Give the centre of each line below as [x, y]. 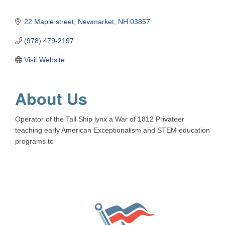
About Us [51, 99]
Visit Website [44, 60]
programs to [34, 141]
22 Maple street [49, 22]
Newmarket [96, 22]
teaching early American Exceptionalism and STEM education [113, 130]
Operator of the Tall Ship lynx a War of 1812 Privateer [100, 119]
